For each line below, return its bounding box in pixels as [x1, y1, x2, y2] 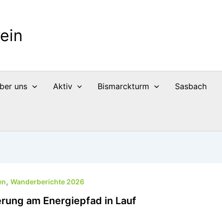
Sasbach [174, 81, 207, 91]
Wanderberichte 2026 [10, 177, 84, 186]
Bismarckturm [98, 81, 150, 91]
